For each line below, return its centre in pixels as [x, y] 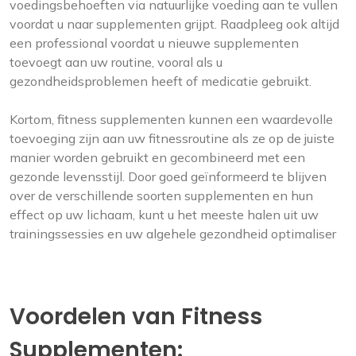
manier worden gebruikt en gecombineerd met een [157, 157]
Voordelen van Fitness [136, 317]
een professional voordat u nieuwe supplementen [154, 43]
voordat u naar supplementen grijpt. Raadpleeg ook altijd [174, 24]
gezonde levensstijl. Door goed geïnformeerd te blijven [168, 176]
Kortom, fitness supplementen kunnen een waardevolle [171, 119]
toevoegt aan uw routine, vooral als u [116, 62]
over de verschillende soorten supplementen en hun [161, 195]
